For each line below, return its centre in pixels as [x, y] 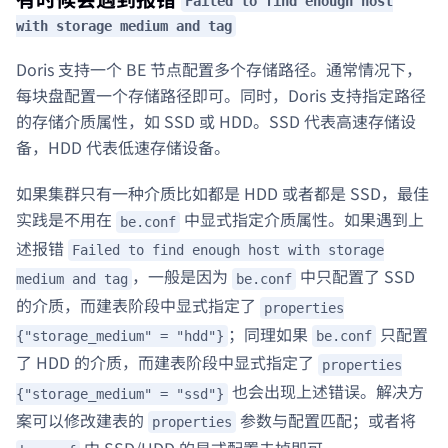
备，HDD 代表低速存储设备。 [123, 147]
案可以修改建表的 [82, 419]
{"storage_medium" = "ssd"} [120, 393]
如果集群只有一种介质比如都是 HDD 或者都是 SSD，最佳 [222, 193]
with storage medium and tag [124, 26]
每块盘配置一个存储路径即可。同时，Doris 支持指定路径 [221, 95]
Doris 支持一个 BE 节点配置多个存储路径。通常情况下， [219, 69]
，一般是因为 [182, 276]
